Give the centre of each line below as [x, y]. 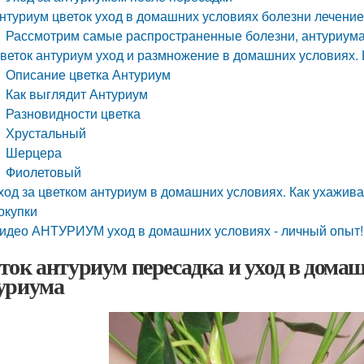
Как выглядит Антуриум [77, 94]
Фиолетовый [44, 172]
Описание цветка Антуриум [89, 74]
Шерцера [34, 152]
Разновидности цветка [74, 113]
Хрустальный [46, 133]
